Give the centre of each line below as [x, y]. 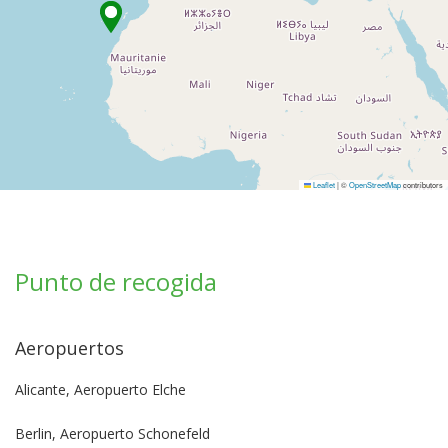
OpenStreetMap [375, 185]
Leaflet [323, 185]
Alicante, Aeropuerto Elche [100, 390]
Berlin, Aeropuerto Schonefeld [112, 434]
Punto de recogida [116, 282]
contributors [422, 185]
